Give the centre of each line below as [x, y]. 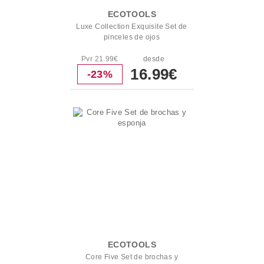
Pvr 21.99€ [100, 59]
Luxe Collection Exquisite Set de [132, 27]
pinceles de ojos [132, 37]
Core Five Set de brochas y [132, 257]
